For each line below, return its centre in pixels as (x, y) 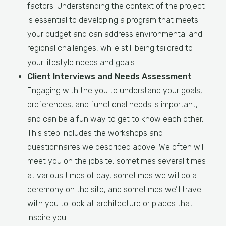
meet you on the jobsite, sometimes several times (117, 161)
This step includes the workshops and (95, 133)
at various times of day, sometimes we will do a (112, 175)
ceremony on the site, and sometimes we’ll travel (115, 189)
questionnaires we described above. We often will (116, 147)
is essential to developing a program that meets (113, 20)
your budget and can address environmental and (115, 34)
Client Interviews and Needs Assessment (109, 76)
